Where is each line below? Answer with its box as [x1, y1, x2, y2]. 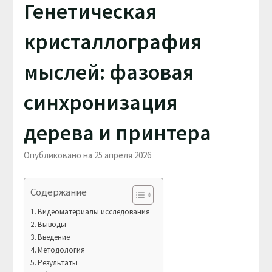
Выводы [38, 219, 67, 229]
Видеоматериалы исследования [38, 206, 151, 217]
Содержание [30, 185, 87, 199]
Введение [38, 231, 70, 242]
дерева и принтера [23, 118, 211, 146]
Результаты [38, 257, 78, 268]
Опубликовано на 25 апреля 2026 [23, 149, 151, 161]
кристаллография [23, 27, 202, 55]
